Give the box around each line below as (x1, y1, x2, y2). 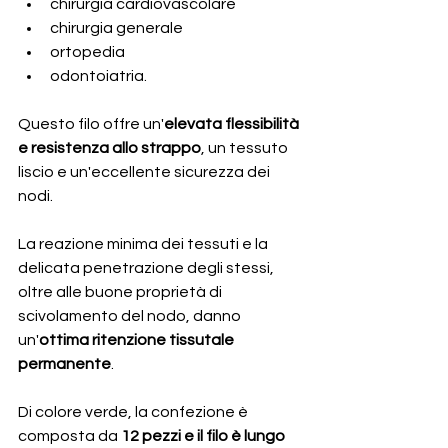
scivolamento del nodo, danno (18, 307, 244, 324)
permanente (18, 355, 111, 372)
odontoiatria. (50, 67, 147, 84)
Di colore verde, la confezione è (18, 403, 251, 420)
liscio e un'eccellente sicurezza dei (18, 163, 273, 180)
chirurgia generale (50, 19, 183, 36)
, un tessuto (201, 139, 291, 156)
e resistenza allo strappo (18, 139, 201, 156)
